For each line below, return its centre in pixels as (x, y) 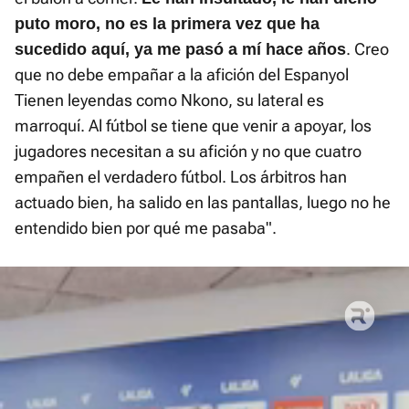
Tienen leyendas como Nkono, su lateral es (169, 100)
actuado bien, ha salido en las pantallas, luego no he (203, 202)
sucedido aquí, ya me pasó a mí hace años (180, 49)
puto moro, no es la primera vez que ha (167, 23)
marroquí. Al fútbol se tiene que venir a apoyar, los (193, 125)
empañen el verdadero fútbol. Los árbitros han (181, 176)
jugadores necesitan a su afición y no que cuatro (188, 151)
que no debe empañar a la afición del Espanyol (182, 74)
